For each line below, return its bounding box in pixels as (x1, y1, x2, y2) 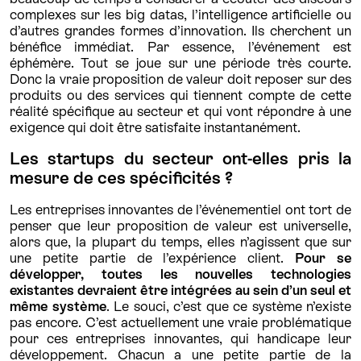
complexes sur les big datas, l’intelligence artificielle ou (10, 6, 351, 23)
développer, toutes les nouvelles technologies (10, 265, 351, 282)
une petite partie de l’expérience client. (10, 249, 296, 266)
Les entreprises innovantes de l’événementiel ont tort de (10, 201, 351, 218)
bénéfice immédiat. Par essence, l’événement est (10, 38, 351, 55)
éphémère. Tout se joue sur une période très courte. (10, 54, 351, 71)
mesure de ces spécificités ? (10, 168, 233, 188)
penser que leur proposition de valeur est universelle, (10, 217, 351, 234)
